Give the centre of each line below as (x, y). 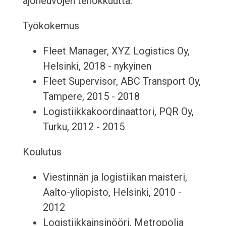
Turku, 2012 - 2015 (83, 127)
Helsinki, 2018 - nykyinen (97, 66)
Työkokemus (51, 26)
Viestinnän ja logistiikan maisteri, (115, 177)
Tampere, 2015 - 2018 (91, 97)
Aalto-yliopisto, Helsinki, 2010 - (112, 192)
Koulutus (42, 152)
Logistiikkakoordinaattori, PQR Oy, (118, 112)
